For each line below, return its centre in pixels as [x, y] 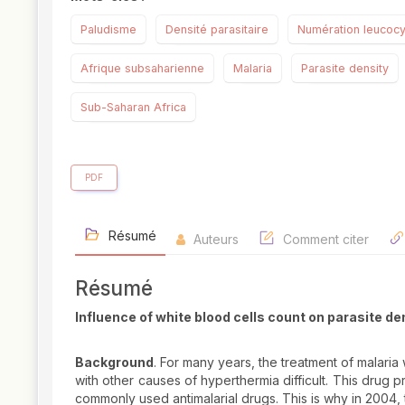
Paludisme [108, 30]
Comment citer [324, 240]
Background [114, 363]
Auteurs [214, 240]
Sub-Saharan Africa [133, 108]
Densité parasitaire [217, 30]
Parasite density [345, 69]
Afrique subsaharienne [142, 69]
